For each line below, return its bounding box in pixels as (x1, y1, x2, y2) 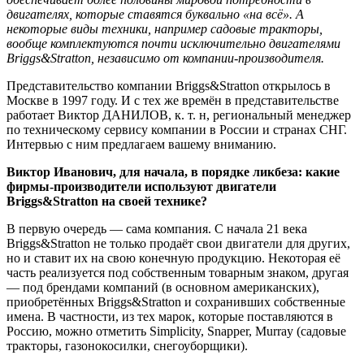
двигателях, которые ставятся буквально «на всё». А (6, 6, 304, 21)
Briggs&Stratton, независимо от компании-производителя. (6, 50, 324, 65)
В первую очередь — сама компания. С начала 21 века (6, 221, 307, 236)
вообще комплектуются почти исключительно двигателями (6, 36, 340, 50)
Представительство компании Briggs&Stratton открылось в (6, 78, 331, 93)
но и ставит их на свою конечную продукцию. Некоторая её (6, 250, 340, 265)
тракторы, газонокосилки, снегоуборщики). (6, 338, 248, 353)
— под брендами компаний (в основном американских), (6, 279, 319, 294)
